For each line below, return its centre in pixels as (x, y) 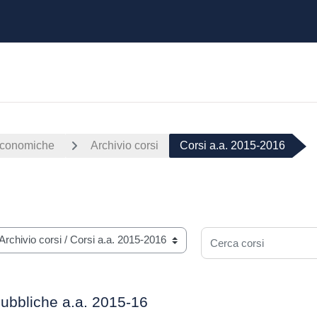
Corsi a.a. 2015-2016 (232, 145)
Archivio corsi (125, 145)
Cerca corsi (229, 235)
